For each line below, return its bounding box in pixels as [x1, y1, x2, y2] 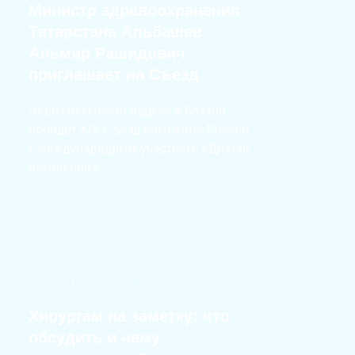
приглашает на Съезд [29, 66, 199, 83]
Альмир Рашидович [29, 44, 185, 62]
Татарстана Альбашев [29, 23, 202, 40]
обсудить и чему [29, 329, 160, 346]
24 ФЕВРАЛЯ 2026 [29, 279, 142, 290]
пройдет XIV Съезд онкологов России [29, 123, 249, 136]
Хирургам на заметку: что [29, 307, 230, 325]
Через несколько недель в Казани [29, 104, 226, 117]
